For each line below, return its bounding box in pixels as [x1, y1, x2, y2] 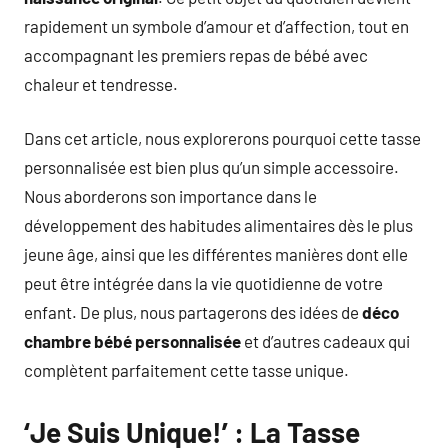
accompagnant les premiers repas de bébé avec [24, 44, 368, 65]
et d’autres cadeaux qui [241, 331, 410, 351]
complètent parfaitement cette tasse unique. [24, 360, 349, 380]
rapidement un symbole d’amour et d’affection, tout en [24, 15, 409, 36]
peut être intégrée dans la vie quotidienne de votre [24, 273, 383, 293]
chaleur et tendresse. [24, 73, 178, 94]
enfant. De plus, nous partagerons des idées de [24, 302, 362, 322]
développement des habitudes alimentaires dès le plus [24, 215, 413, 235]
